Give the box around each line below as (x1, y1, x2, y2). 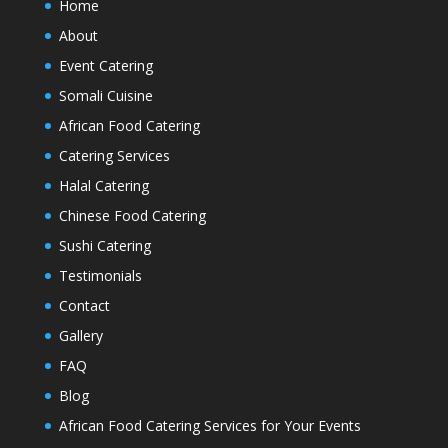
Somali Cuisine (58, 85, 153, 105)
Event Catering (58, 55, 153, 75)
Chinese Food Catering (58, 205, 206, 225)
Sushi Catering (58, 235, 151, 255)
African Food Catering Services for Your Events (58, 415, 361, 435)
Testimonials (58, 265, 142, 285)
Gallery (58, 325, 103, 345)
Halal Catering (58, 175, 149, 195)
